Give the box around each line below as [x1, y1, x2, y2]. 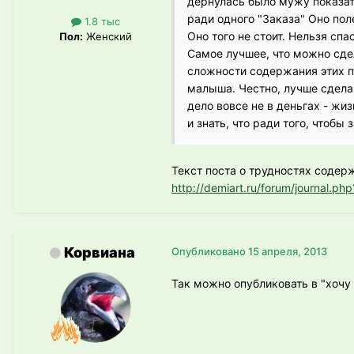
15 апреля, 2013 [248, 244, 327, 258]
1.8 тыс [81, 14, 120, 28]
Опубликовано [171, 244, 248, 258]
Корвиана [64, 243, 135, 261]
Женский [83, 29, 132, 43]
